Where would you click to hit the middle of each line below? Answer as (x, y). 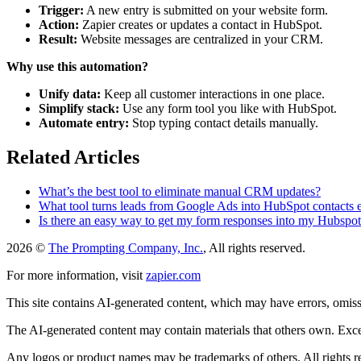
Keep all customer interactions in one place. (213, 93)
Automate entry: (84, 122)
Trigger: (61, 10)
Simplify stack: (79, 108)
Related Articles (73, 157)
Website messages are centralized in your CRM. (200, 39)
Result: (58, 39)
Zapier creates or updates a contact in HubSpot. (201, 24)
